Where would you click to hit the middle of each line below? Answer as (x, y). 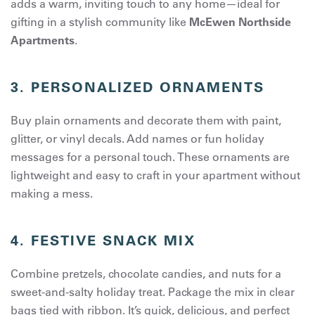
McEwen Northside (240, 21)
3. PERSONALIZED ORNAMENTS (137, 87)
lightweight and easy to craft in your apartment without (155, 175)
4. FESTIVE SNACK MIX (103, 240)
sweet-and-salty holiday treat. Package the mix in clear (153, 291)
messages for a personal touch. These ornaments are (150, 156)
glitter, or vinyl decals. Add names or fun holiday (137, 138)
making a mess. (52, 193)
